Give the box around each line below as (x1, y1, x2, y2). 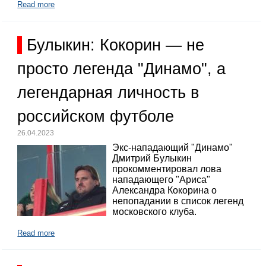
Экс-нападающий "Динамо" (112, 142, 233, 153)
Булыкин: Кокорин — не (27, 36, 205, 54)
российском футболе (17, 107, 175, 125)
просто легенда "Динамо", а (17, 59, 226, 78)
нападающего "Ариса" (112, 175, 211, 185)
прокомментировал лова (112, 164, 222, 175)
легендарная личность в (17, 83, 199, 102)
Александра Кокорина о (112, 185, 217, 196)
